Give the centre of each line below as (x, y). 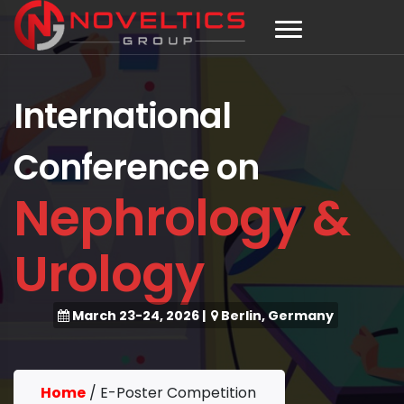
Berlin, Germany (277, 316)
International (122, 116)
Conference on (136, 167)
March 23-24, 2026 (135, 316)
